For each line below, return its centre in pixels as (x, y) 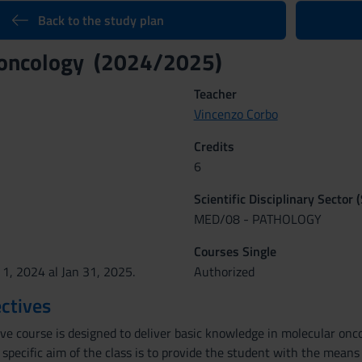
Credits (214, 146)
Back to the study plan (101, 20)
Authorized (224, 271)
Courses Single (235, 251)
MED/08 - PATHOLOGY (257, 219)
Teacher (215, 94)
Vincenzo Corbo (236, 114)
